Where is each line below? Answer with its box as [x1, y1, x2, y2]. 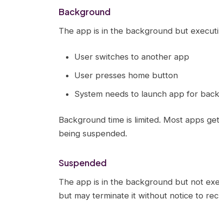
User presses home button [74, 70, 178, 80]
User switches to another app [74, 52, 189, 62]
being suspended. [59, 129, 127, 138]
